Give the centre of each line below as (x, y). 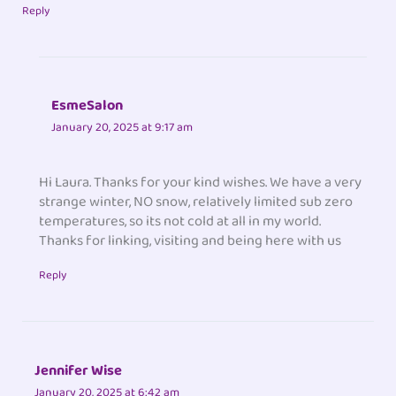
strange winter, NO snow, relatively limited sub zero (196, 202)
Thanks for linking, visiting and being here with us (190, 241)
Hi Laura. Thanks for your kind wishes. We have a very (201, 183)
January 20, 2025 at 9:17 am (122, 127)
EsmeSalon (88, 105)
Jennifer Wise (79, 370)
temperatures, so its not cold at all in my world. (180, 222)
